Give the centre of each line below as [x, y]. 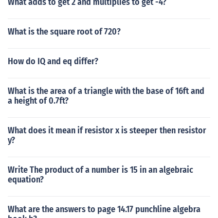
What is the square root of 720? [64, 32]
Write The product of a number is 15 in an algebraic [100, 170]
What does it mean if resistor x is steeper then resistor [107, 130]
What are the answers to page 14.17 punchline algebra [104, 209]
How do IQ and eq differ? [53, 61]
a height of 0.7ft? [38, 101]
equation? [26, 180]
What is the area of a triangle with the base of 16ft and [106, 91]
